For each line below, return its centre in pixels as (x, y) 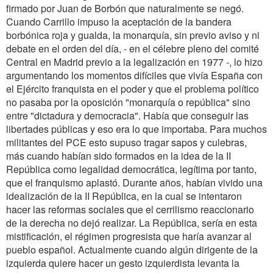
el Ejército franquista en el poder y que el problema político (133, 89)
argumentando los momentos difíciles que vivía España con (134, 75)
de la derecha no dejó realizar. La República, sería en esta (132, 223)
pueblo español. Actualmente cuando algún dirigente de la (132, 250)
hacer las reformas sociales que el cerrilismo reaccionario (130, 209)
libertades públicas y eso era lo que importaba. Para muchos (136, 129)
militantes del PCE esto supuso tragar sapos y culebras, (126, 142)
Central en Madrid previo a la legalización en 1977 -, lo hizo (134, 62)
